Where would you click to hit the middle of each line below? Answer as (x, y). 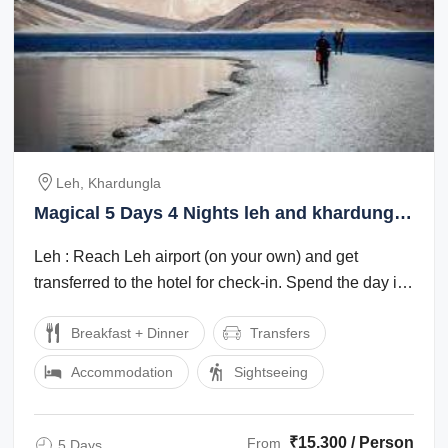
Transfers (280, 332)
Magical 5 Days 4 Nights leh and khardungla (222, 212)
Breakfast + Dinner (130, 332)
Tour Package (93, 238)
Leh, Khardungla (109, 182)
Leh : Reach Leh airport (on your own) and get (196, 256)
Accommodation (122, 371)
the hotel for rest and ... (114, 308)
